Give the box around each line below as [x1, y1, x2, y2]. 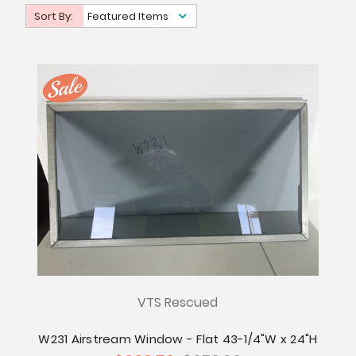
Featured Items [87, 9, 168, 25]
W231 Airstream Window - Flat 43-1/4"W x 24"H [38, 331, 318, 348]
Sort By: [33, 9, 75, 25]
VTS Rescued [137, 293, 219, 312]
